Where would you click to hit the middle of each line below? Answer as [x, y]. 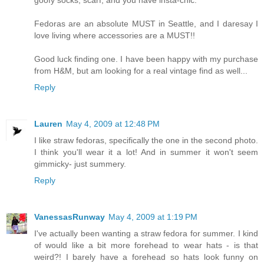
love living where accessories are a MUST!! [115, 35]
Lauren [48, 123]
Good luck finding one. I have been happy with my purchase [146, 59]
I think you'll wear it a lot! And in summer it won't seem [146, 152]
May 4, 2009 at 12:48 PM [113, 123]
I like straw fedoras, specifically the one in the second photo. [146, 140]
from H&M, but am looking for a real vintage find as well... [141, 70]
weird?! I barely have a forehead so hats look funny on [146, 257]
